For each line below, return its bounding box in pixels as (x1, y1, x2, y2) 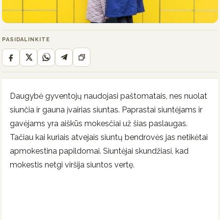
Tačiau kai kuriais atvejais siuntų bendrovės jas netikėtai (10, 133, 208, 142)
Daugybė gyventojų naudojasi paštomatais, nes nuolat (10, 91, 207, 101)
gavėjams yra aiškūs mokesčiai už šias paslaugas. (10, 119, 188, 129)
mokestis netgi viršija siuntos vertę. (10, 160, 135, 170)
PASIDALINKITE (2, 36, 50, 43)
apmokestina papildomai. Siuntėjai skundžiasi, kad (10, 146, 189, 156)
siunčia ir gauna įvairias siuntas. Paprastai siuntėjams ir (10, 105, 202, 115)
